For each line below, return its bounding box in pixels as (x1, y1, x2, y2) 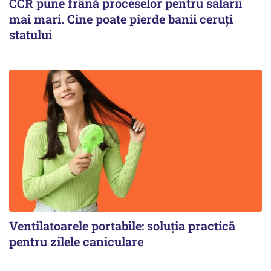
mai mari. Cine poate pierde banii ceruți (9, 10, 233, 27)
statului (9, 26, 52, 42)
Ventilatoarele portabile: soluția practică (9, 217, 235, 233)
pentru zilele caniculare (9, 233, 143, 249)
